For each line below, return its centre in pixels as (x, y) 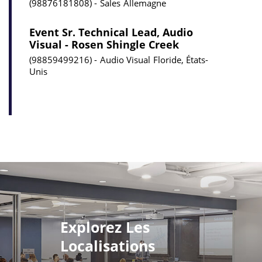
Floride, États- (181, 60)
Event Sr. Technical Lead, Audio (111, 32)
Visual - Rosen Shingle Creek (104, 45)
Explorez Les (105, 227)
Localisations (108, 246)
